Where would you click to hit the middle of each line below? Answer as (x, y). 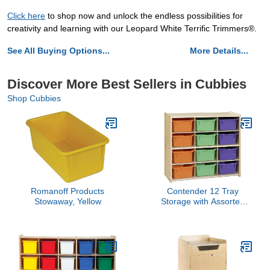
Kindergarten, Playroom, (202, 243)
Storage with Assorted (202, 202)
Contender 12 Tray (202, 191)
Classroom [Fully (202, 253)
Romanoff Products (67, 191)
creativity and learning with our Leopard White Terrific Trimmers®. (132, 29)
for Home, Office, (202, 232)
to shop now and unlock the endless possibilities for (144, 16)
